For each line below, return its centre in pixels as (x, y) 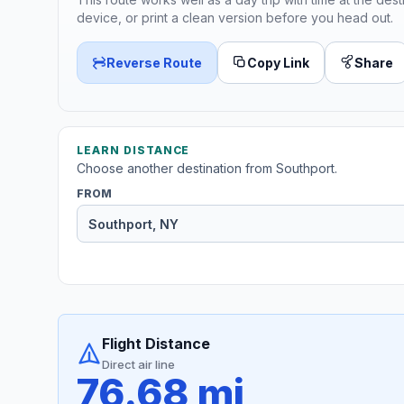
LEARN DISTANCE (133, 151)
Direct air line (138, 365)
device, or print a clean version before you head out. (235, 17)
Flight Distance (156, 344)
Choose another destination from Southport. (207, 169)
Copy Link (278, 62)
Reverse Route (154, 62)
